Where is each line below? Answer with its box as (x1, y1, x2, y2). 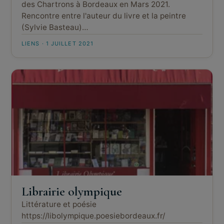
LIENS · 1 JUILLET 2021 (21, 40, 94, 47)
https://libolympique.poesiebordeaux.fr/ (21, 211, 165, 220)
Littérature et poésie (21, 199, 96, 209)
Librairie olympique (21, 183, 122, 199)
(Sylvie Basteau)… (21, 22, 88, 32)
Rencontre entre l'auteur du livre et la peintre (21, 11, 186, 20)
